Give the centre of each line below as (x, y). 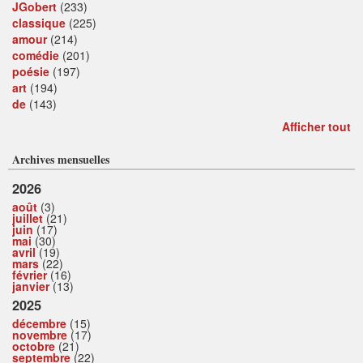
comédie (36, 56)
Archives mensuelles (61, 160)
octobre (34, 346)
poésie (31, 72)
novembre (40, 335)
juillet (28, 218)
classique (39, 23)
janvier (31, 286)
